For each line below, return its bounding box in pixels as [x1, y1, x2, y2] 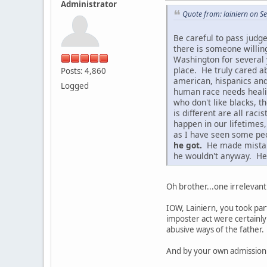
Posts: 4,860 [61, 65, 106, 76]
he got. [173, 139, 202, 151]
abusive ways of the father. [166, 224, 264, 235]
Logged [61, 80, 89, 91]
